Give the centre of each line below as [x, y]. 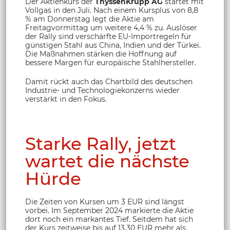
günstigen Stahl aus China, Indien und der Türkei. [113, 45]
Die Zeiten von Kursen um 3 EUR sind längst [105, 202]
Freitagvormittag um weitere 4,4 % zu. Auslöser [111, 27]
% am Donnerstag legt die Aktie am [90, 19]
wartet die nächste [107, 161]
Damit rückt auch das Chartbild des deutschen [109, 81]
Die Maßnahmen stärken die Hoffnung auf [101, 54]
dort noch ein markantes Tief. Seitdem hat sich [109, 219]
